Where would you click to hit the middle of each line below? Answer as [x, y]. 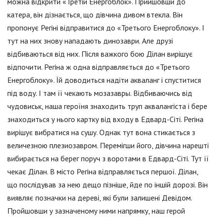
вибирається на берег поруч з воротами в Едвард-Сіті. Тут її [108, 159]
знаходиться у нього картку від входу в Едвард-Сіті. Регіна [105, 119]
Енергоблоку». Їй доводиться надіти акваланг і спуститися [104, 80]
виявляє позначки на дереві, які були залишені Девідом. [100, 198]
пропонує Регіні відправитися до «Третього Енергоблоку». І [106, 28]
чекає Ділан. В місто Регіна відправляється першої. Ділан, [103, 172]
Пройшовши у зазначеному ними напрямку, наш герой [96, 211]
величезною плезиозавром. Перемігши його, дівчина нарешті [108, 146]
